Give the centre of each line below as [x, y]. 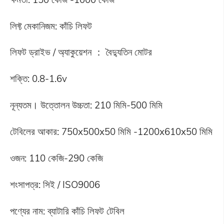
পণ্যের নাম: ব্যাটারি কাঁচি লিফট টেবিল [67, 211]
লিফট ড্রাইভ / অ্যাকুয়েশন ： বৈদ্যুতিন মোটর [81, 52]
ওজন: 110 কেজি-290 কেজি [56, 158]
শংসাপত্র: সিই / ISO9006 [55, 184]
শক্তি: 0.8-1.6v [38, 79]
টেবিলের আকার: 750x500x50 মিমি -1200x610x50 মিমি [111, 132]
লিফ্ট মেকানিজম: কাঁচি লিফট [51, 26]
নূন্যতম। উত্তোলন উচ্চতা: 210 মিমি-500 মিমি [86, 105]
